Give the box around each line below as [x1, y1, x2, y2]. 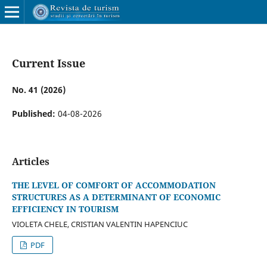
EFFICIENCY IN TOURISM [11, 203, 119, 215]
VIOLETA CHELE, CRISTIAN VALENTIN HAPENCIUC [11, 218, 188, 229]
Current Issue [11, 55, 85, 70]
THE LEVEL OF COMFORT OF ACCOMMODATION [11, 179, 216, 191]
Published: [11, 107, 58, 119]
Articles [11, 154, 49, 168]
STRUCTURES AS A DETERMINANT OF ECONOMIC [11, 191, 221, 203]
